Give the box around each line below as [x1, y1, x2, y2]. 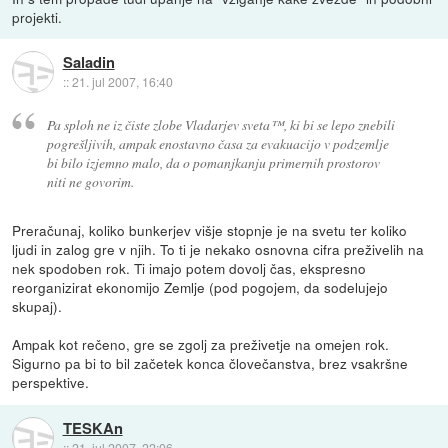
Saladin [62, 50, 115, 73]
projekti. [12, 6, 63, 27]
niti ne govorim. [46, 172, 134, 192]
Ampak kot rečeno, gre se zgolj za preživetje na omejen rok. [12, 334, 390, 355]
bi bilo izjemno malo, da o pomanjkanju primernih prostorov [46, 153, 380, 173]
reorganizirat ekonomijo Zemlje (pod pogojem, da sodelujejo [12, 277, 389, 298]
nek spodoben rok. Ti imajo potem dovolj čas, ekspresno [12, 258, 367, 279]
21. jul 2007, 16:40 [71, 72, 173, 90]
